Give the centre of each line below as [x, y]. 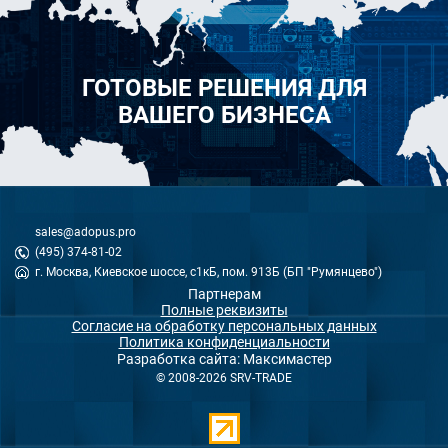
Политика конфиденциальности [224, 342]
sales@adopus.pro [85, 232]
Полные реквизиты [224, 310]
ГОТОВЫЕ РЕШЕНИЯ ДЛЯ [224, 88]
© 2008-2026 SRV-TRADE [224, 378]
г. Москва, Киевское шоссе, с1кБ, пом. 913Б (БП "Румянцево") [208, 272]
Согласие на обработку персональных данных [224, 326]
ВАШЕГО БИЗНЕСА [224, 115]
